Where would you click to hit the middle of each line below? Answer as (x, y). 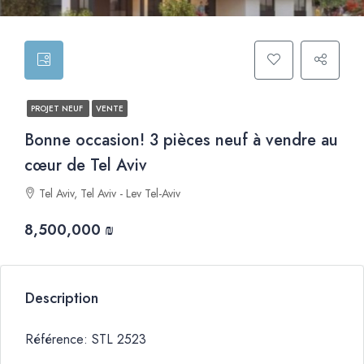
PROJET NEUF (58, 108)
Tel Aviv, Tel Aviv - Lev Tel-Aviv (110, 193)
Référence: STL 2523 (86, 339)
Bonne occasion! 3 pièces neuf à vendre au (181, 140)
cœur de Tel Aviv (86, 165)
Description (62, 298)
